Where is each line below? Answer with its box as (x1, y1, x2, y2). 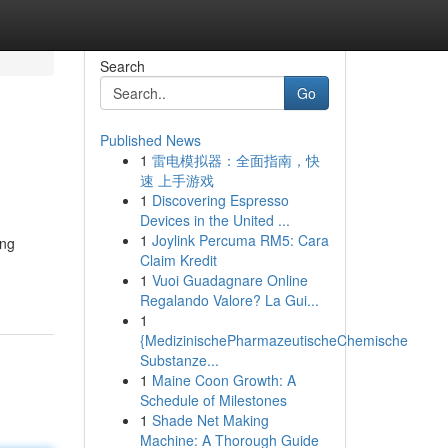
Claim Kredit (139, 250, 217, 270)
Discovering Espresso (151, 190, 289, 210)
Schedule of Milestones (139, 390, 287, 410)
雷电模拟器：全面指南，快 (151, 150, 320, 170)
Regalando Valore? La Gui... (139, 290, 319, 310)
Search (99, 56, 145, 76)
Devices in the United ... (139, 210, 290, 230)
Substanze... (139, 350, 219, 370)
